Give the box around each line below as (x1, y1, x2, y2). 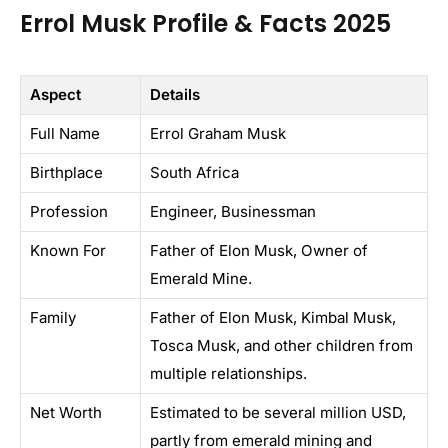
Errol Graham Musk (150, 124, 286, 144)
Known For (30, 241, 106, 261)
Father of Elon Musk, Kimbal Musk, (150, 308, 396, 328)
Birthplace (30, 163, 103, 183)
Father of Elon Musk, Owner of (150, 241, 368, 261)
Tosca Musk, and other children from (150, 336, 413, 356)
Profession (30, 202, 108, 222)
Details (150, 85, 200, 105)
